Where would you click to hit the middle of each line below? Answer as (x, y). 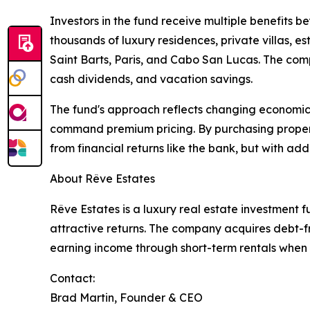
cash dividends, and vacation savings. (151, 79)
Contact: (72, 278)
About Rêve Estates (102, 178)
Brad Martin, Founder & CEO (126, 297)
